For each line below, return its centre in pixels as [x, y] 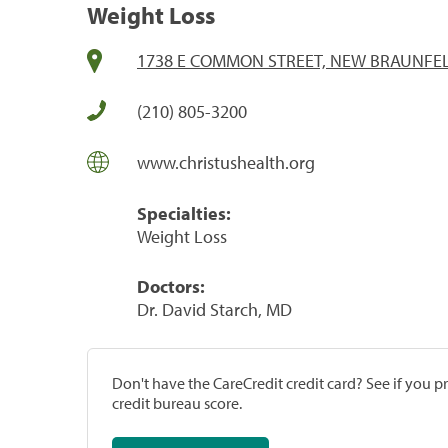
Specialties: [184, 213]
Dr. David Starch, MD [214, 309]
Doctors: [171, 286]
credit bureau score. [177, 402]
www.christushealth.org [226, 162]
